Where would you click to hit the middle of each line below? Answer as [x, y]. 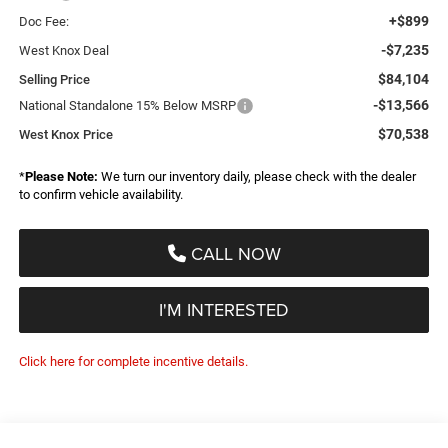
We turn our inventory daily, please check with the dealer [256, 176]
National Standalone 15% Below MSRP [127, 105]
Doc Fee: [43, 21]
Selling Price [54, 79]
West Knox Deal [63, 50]
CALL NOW [233, 253]
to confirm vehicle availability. [100, 194]
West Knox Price [65, 134]
